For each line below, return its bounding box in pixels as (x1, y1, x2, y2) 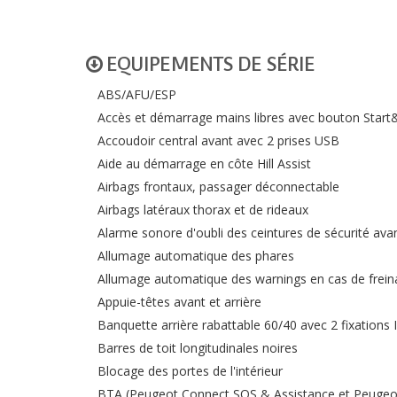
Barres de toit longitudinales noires (97, 339, 298, 356)
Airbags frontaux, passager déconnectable (97, 178, 339, 195)
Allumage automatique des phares (97, 247, 294, 264)
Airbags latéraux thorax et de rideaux (97, 201, 308, 218)
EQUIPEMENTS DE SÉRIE (102, 52, 315, 75)
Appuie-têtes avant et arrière (97, 293, 261, 310)
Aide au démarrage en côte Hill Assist (97, 155, 311, 172)
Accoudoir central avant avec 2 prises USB (97, 132, 339, 149)
